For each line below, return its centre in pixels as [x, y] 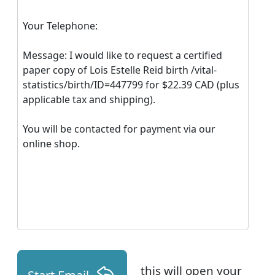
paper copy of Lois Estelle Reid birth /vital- [120, 70]
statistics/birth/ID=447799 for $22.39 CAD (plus [131, 85]
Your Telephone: [60, 26]
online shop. [51, 144]
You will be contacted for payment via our [119, 129]
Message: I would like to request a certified [122, 55]
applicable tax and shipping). [89, 99]
